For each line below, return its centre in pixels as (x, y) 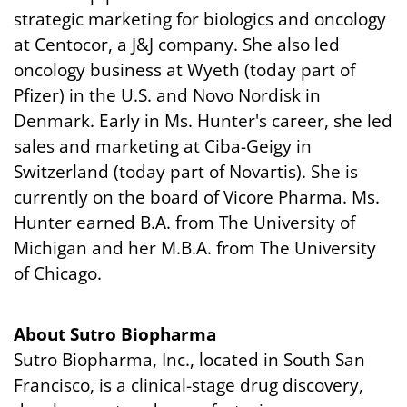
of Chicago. (58, 273)
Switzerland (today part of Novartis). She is (186, 172)
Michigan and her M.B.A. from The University (195, 248)
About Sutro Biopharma (115, 334)
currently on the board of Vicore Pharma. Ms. (197, 197)
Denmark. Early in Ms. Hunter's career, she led (203, 121)
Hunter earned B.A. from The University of (184, 223)
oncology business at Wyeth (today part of (184, 70)
